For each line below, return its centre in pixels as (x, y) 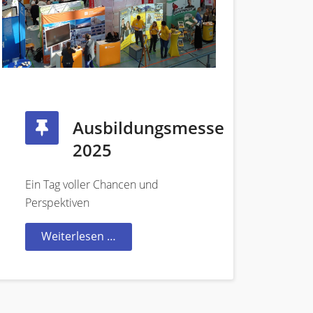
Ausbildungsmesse (148, 128)
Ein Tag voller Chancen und (92, 185)
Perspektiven (57, 203)
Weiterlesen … (79, 236)
